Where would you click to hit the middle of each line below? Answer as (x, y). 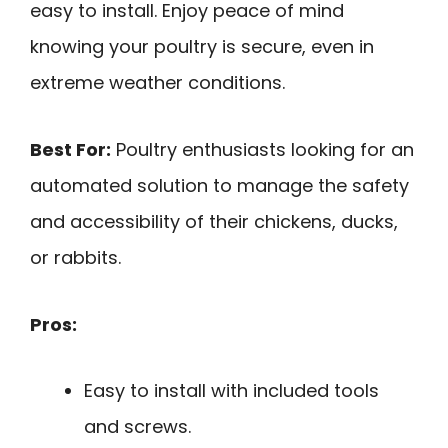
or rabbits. (75, 258)
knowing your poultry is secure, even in (202, 47)
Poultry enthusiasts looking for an (262, 150)
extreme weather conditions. (157, 83)
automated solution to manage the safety (219, 186)
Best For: (70, 150)
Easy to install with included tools (231, 391)
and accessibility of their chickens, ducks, (214, 222)
